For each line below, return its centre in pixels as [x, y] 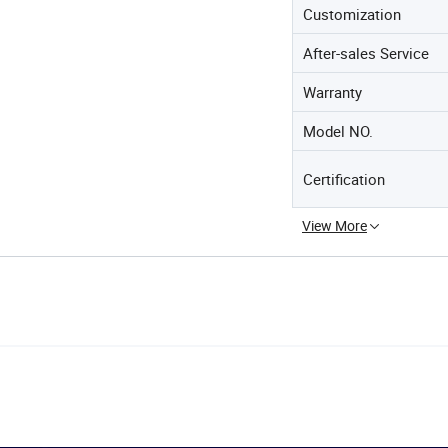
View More [334, 225]
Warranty [332, 92]
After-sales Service [366, 53]
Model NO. [338, 131]
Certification [344, 179]
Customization [352, 14]
